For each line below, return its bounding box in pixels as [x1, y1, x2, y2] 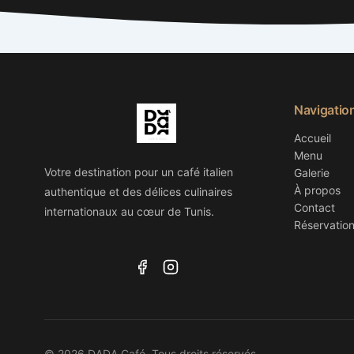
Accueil [294, 130, 331, 145]
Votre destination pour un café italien [44, 164, 233, 179]
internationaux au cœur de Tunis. [44, 204, 214, 218]
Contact [294, 200, 335, 214]
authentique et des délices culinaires [44, 184, 232, 198]
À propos [294, 183, 341, 197]
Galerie [294, 165, 330, 179]
